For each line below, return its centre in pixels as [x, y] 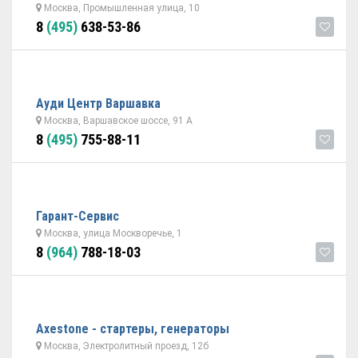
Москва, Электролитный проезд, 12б [125, 346]
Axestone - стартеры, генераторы [133, 329]
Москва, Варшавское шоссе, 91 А [117, 121]
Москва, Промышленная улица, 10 [121, 8]
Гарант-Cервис [78, 216]
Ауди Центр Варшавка [98, 103]
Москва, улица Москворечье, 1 [112, 233]
